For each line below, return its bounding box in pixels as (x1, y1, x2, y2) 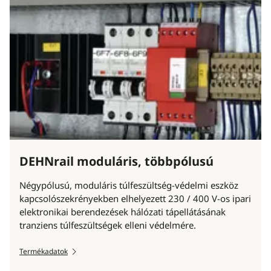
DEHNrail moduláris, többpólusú (19, 153, 214, 170)
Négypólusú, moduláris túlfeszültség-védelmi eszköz (19, 179, 238, 192)
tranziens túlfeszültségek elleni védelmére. (19, 219, 196, 232)
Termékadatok (19, 246, 68, 257)
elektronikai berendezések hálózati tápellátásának (19, 206, 226, 218)
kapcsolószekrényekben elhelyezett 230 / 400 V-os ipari (19, 192, 251, 205)
